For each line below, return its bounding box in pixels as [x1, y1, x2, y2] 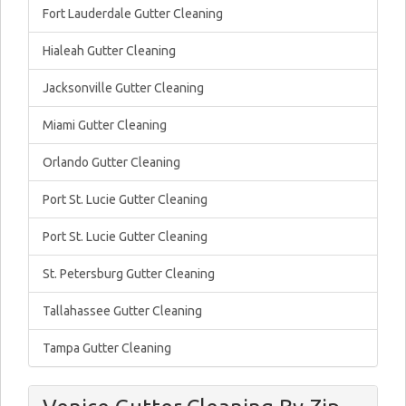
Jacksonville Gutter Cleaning [43, 81, 204, 95]
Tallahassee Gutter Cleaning [43, 304, 202, 318]
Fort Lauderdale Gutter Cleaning [43, 6, 223, 21]
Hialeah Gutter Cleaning [43, 43, 176, 58]
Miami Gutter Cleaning [43, 118, 167, 132]
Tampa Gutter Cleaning [43, 341, 171, 355]
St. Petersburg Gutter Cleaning [43, 266, 215, 281]
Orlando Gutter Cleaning [43, 155, 180, 169]
